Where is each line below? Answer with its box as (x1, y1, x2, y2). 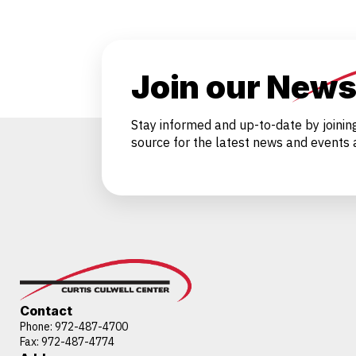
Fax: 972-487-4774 (20, 334, 114, 349)
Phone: (20, 319, 55, 334)
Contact (20, 302, 72, 319)
